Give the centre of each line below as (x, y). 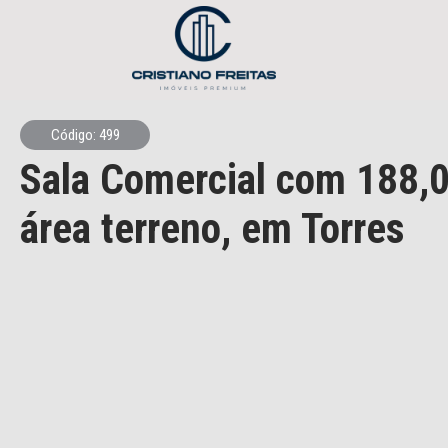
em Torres (323, 228)
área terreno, (130, 228)
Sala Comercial (143, 179)
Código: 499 (85, 135)
